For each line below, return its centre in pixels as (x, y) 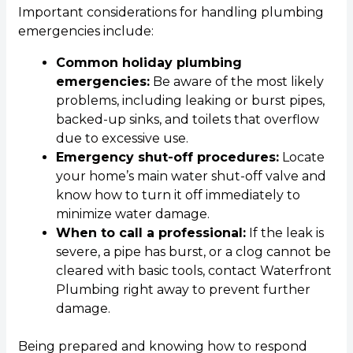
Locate (301, 158)
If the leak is (284, 233)
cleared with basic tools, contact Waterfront (193, 271)
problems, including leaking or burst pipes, (190, 101)
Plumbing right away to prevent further (183, 290)
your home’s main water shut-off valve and (191, 176)
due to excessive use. (122, 139)
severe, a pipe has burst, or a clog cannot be (193, 252)
